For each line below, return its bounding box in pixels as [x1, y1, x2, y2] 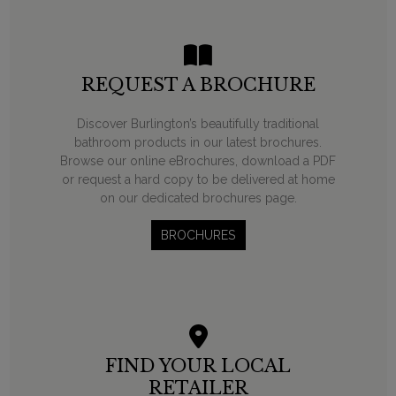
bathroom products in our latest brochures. [74, 135, 322, 150]
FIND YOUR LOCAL [105, 354, 291, 377]
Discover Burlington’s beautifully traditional [77, 117, 319, 132]
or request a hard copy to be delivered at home [61, 172, 335, 187]
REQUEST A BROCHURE [80, 74, 316, 96]
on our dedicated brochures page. [99, 191, 297, 206]
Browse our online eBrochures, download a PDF [60, 154, 336, 169]
